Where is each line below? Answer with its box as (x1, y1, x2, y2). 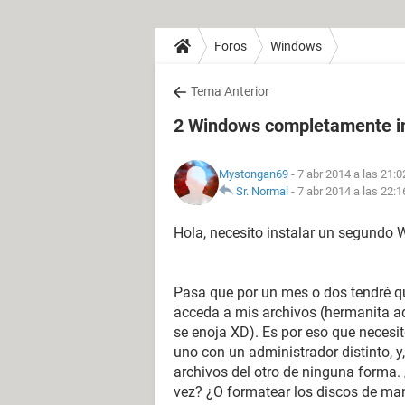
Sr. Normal (236, 184, 288, 198)
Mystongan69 (219, 167, 288, 181)
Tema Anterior (191, 84, 269, 99)
